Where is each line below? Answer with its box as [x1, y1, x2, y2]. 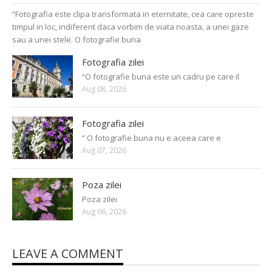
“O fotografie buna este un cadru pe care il [82, 70, 239, 82]
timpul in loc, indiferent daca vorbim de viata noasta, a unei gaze [12, 21, 249, 32]
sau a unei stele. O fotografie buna [12, 33, 141, 45]
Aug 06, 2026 [82, 206, 126, 217]
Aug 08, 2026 [82, 83, 126, 94]
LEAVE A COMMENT [12, 245, 123, 262]
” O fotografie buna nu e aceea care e [82, 132, 221, 143]
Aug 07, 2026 [82, 144, 126, 155]
